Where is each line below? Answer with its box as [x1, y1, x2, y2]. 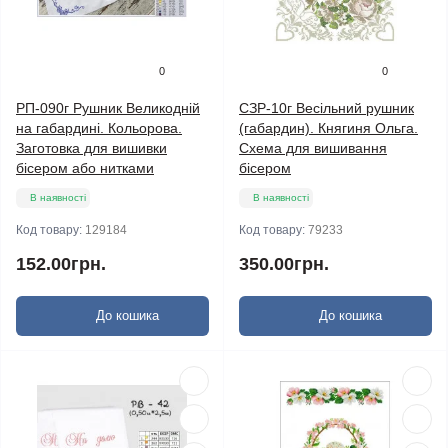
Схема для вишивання [239, 140, 387, 156]
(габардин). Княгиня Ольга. [239, 120, 418, 136]
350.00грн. [239, 254, 329, 274]
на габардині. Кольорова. [16, 120, 182, 136]
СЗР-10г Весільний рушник [239, 100, 414, 116]
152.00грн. [16, 254, 106, 274]
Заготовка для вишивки [16, 140, 167, 156]
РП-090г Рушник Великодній [16, 100, 200, 116]
